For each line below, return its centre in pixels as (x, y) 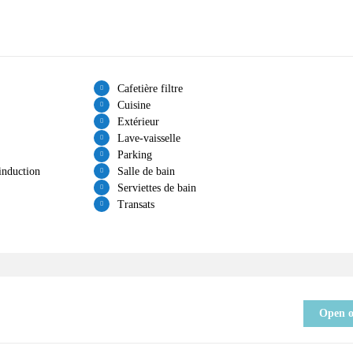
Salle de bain (146, 171)
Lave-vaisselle (149, 138)
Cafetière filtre (150, 88)
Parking (134, 154)
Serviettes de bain (156, 188)
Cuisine (134, 105)
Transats (136, 204)
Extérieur (138, 121)
